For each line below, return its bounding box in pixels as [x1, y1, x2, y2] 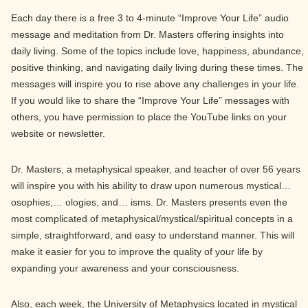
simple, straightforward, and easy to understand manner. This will [11, 230, 294, 241]
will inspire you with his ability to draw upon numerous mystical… [11, 180, 291, 191]
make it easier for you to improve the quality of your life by [11, 246, 263, 257]
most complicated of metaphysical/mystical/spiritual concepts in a [11, 213, 293, 224]
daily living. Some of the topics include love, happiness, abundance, [11, 45, 304, 56]
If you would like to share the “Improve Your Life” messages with [11, 95, 289, 106]
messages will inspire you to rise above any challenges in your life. [11, 78, 299, 89]
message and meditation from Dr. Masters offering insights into [11, 29, 284, 40]
